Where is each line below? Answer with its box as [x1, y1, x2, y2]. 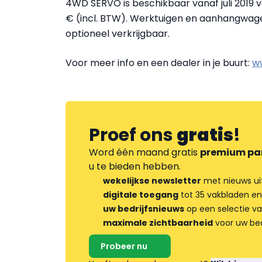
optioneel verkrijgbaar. [65, 27, 170, 40]
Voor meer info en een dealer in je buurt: [65, 56, 252, 70]
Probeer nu [101, 240, 147, 252]
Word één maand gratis [89, 146, 200, 159]
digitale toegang [103, 189, 178, 201]
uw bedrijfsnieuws [103, 203, 184, 215]
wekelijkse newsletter [103, 175, 201, 187]
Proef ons [89, 123, 177, 147]
